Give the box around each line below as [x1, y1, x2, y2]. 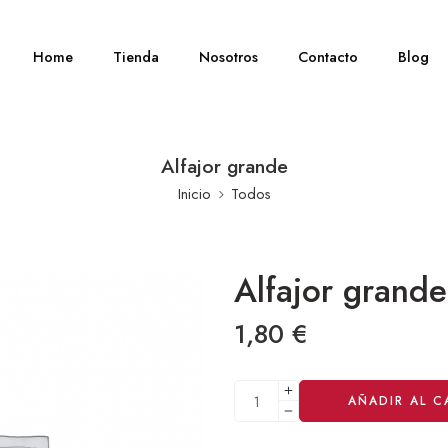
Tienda [113, 46, 160, 67]
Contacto [298, 46, 359, 67]
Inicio [177, 183, 211, 204]
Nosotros [199, 46, 259, 67]
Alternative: [234, 379, 308, 400]
